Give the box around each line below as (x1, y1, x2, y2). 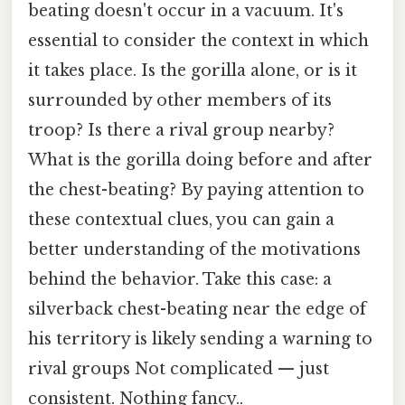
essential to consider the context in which (28, 31, 369, 52)
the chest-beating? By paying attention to (28, 180, 364, 201)
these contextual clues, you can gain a (28, 210, 334, 231)
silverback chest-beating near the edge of (28, 299, 366, 320)
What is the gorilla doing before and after (28, 150, 372, 171)
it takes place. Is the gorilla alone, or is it (28, 61, 357, 81)
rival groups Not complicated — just (28, 359, 329, 380)
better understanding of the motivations (28, 240, 361, 260)
